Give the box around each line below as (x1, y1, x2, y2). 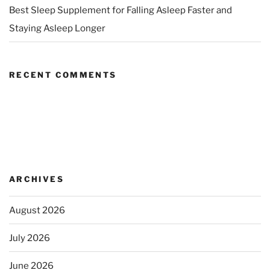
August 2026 (9, 204, 65, 216)
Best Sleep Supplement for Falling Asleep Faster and (9, 4, 232, 16)
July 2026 (9, 232, 50, 243)
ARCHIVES (9, 174, 64, 184)
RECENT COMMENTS (9, 70, 117, 80)
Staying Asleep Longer (9, 22, 105, 34)
